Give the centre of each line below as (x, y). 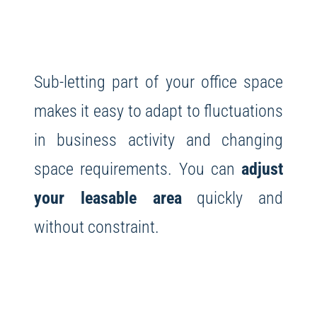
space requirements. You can (138, 169)
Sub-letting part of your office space (158, 82)
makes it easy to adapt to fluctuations (158, 111)
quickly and (232, 198)
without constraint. (96, 227)
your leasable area (108, 198)
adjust (263, 169)
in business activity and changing (158, 140)
